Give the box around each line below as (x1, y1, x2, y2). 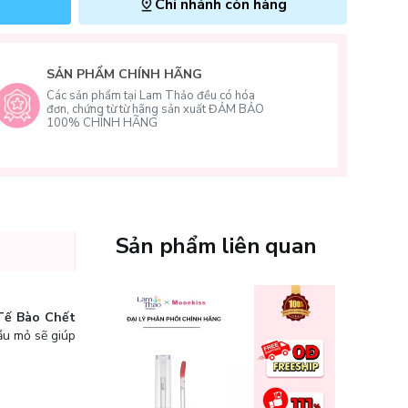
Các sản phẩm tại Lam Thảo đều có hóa (46, 87, 256, 104)
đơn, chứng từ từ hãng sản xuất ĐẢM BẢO (46, 101, 265, 117)
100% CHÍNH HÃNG (46, 115, 158, 131)
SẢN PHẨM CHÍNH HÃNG (46, 66, 203, 83)
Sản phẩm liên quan (115, 231, 317, 260)
